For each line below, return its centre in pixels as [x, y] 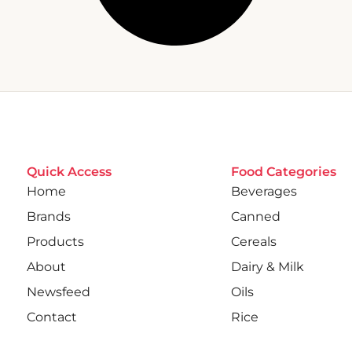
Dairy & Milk [267, 267]
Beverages [264, 191]
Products [55, 242]
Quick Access [69, 172]
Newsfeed [58, 292]
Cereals [253, 242]
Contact [51, 317]
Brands [48, 216]
